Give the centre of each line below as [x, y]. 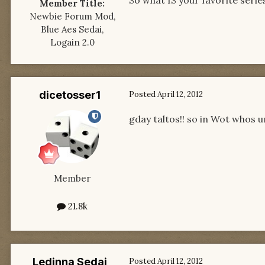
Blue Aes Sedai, [72, 29]
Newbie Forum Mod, [72, 16]
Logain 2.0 [72, 42]
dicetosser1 [70, 95]
